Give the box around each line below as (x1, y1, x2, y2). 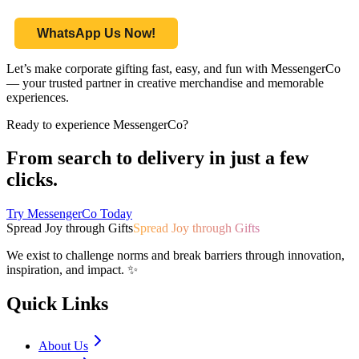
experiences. (6, 90, 69, 104)
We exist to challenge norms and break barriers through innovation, (6, 248, 345, 263)
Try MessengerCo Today (6, 207, 132, 221)
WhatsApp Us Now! (37, 26, 155, 40)
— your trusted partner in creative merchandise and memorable (6, 75, 324, 90)
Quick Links (6, 293, 108, 315)
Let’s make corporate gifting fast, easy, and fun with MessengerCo (6, 61, 341, 75)
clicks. (6, 169, 58, 191)
